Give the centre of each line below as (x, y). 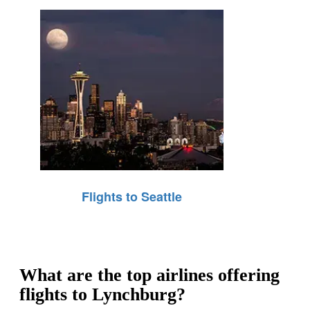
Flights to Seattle (132, 196)
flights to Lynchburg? (103, 294)
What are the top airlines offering (150, 275)
